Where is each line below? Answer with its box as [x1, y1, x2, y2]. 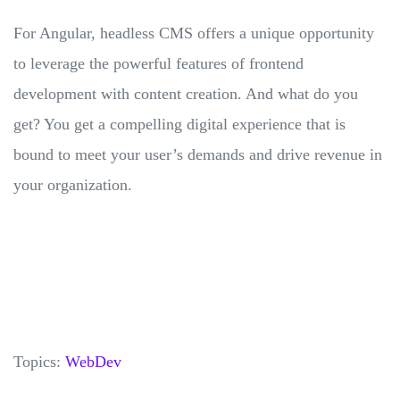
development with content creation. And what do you [13, 84, 358, 103]
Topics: [13, 352, 65, 371]
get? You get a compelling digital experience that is [13, 114, 346, 133]
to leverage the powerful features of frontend [13, 54, 304, 72]
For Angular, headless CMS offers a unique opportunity [13, 23, 374, 42]
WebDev [65, 352, 121, 371]
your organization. [13, 175, 132, 194]
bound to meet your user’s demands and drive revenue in [13, 145, 382, 163]
